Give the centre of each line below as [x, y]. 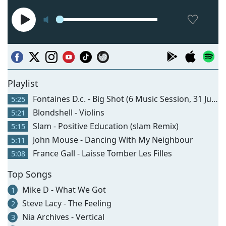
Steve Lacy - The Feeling [66, 203]
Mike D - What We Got [63, 189]
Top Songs [30, 174]
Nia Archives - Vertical [62, 217]
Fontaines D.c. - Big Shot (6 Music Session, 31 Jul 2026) [121, 99]
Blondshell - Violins [68, 112]
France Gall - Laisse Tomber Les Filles [101, 153]
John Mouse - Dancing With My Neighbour [112, 139]
